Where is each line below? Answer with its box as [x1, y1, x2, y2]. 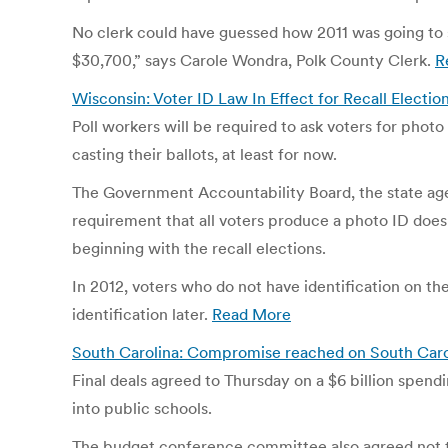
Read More [212, 304, 291, 324]
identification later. [72, 304, 212, 324]
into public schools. [72, 398, 212, 418]
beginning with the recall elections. [72, 238, 326, 258]
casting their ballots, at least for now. [72, 144, 337, 164]
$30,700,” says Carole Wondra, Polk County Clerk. [72, 50, 435, 70]
